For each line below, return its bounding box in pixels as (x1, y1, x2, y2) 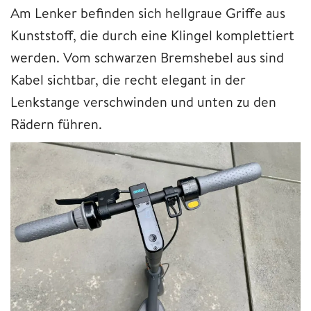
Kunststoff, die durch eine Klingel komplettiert (10, 25, 294, 44)
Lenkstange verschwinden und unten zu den (10, 92, 276, 111)
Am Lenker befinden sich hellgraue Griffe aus (10, 3, 285, 22)
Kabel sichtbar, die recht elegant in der (10, 69, 246, 89)
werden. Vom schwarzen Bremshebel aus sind (10, 47, 284, 67)
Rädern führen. (10, 114, 102, 133)
